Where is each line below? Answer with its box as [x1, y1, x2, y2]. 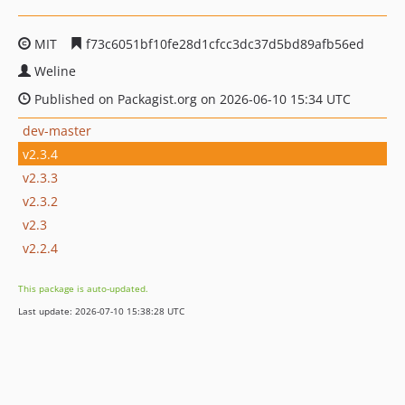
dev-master [23, 121, 91, 139]
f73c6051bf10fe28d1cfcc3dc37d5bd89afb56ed [82, 35, 364, 52]
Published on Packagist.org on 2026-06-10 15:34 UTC [31, 90, 351, 108]
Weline [34, 62, 76, 80]
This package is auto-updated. [18, 282, 148, 295]
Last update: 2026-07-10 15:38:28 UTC [18, 305, 184, 317]
